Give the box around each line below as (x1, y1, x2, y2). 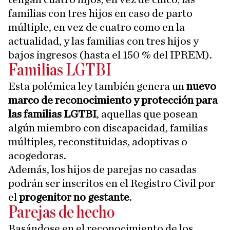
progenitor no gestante (19, 191, 129, 203)
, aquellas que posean (97, 108, 198, 120)
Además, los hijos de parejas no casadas (8, 164, 197, 176)
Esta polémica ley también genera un (8, 81, 186, 92)
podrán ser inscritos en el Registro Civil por (8, 178, 215, 189)
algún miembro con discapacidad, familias (8, 122, 208, 134)
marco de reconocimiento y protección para (8, 94, 218, 106)
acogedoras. (8, 150, 66, 162)
